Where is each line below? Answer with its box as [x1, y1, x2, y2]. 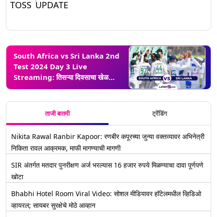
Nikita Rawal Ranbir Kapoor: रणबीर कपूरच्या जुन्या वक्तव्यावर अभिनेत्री [11, 132, 204, 141]
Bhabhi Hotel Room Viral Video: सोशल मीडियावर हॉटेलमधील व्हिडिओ [11, 189, 201, 198]
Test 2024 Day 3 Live [14, 62, 87, 71]
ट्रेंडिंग [152, 109, 167, 118]
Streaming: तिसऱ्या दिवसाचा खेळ [14, 72, 108, 82]
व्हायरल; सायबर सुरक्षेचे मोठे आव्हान [11, 201, 95, 210]
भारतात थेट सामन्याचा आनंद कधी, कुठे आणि [14, 93, 125, 103]
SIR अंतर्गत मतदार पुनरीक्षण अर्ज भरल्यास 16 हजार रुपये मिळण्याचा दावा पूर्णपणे [11, 160, 203, 170]
